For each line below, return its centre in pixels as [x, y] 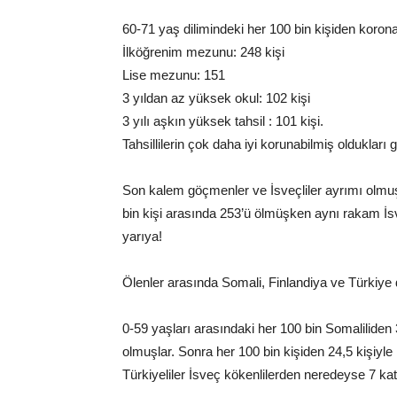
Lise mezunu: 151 [174, 75]
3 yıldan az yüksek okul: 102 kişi [216, 98]
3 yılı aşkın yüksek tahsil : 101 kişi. [223, 121]
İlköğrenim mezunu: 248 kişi [203, 52]
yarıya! [142, 236]
